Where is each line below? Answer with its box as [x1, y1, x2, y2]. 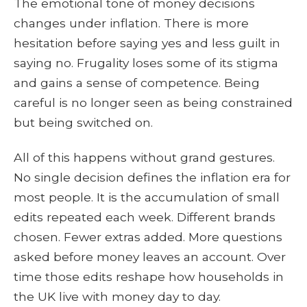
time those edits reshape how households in [14, 269, 284, 284]
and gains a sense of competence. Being [14, 75, 260, 90]
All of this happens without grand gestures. [14, 150, 275, 165]
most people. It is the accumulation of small [14, 190, 280, 205]
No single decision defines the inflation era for [14, 170, 291, 185]
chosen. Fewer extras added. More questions [14, 230, 282, 245]
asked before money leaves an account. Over [14, 249, 286, 265]
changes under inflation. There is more [14, 15, 249, 30]
